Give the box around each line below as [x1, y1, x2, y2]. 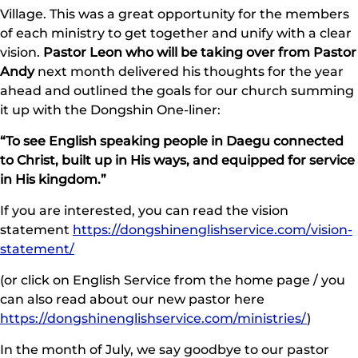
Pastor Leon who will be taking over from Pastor [43, 44, 356, 61]
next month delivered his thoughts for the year [34, 63, 344, 80]
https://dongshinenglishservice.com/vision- [73, 221, 352, 238]
